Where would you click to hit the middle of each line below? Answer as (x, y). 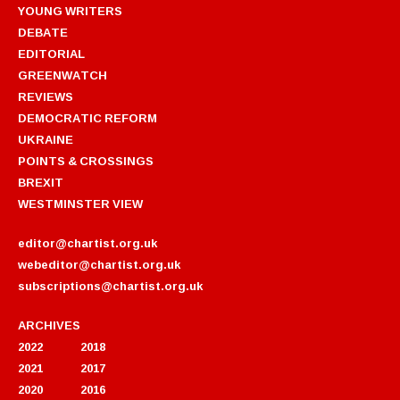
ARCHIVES (49, 325)
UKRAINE (46, 139)
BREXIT (41, 182)
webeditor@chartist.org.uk (99, 264)
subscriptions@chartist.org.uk (110, 285)
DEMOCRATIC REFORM (87, 117)
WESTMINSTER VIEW (80, 203)
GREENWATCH (62, 75)
